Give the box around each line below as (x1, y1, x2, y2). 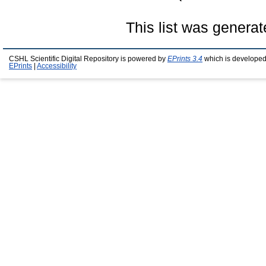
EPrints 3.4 (167, 55, 202, 62)
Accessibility (37, 62, 77, 69)
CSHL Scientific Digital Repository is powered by (9, 55, 167, 62)
